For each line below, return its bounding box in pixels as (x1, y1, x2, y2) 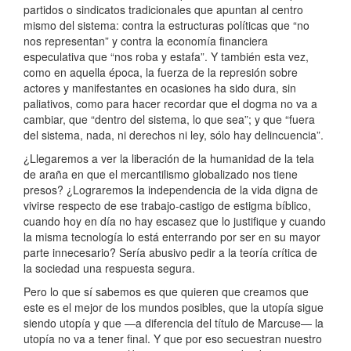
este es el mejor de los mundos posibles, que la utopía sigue (24, 299, 324, 316)
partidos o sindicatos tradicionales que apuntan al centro (24, 2, 303, 18)
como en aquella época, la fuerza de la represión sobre (24, 64, 298, 81)
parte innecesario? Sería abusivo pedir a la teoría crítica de (24, 244, 317, 261)
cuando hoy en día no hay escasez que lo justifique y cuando (24, 213, 326, 230)
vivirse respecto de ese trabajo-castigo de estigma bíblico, (24, 197, 311, 214)
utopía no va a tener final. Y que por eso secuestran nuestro (24, 331, 322, 347)
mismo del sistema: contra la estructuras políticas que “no (24, 17, 309, 34)
